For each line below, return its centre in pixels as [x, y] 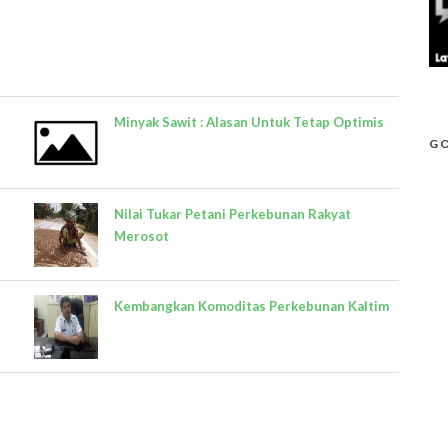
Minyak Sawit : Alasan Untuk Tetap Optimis [249, 122]
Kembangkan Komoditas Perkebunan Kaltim [251, 306]
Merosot [141, 236]
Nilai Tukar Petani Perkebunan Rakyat [232, 214]
